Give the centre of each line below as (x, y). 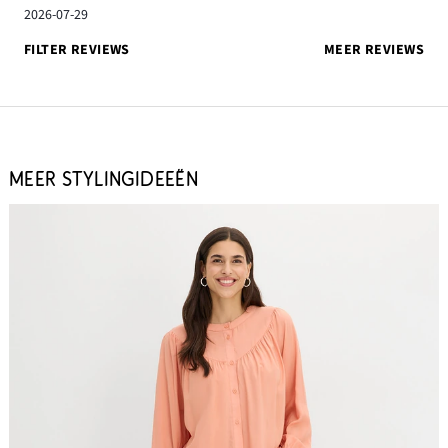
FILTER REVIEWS (77, 49)
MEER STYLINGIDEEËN (103, 179)
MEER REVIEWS (373, 49)
